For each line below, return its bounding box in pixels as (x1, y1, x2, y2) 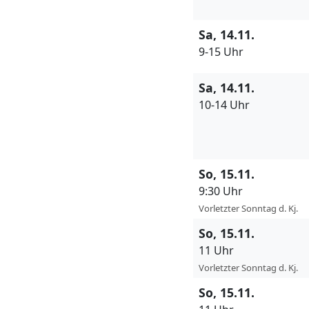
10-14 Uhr (199, 97, 250, 113)
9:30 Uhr (199, 183, 243, 199)
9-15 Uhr (199, 44, 243, 60)
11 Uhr (199, 243, 234, 259)
